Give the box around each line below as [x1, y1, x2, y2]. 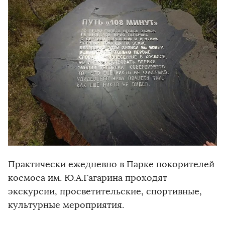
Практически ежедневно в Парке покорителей [8, 159, 214, 170]
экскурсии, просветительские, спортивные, [8, 186, 202, 197]
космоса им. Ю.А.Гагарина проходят [8, 172, 167, 184]
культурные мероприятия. [8, 199, 124, 211]
